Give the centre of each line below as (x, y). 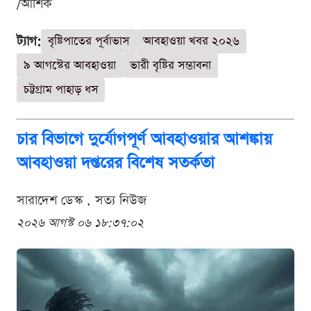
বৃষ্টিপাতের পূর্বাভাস (89, 41)
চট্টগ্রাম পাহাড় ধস (61, 90)
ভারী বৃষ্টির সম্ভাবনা (170, 65)
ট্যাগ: (29, 41)
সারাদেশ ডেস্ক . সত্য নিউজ (82, 200)
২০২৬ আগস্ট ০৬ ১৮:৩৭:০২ (80, 223)
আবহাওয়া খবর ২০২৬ (191, 41)
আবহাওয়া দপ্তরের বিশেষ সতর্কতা (116, 163)
